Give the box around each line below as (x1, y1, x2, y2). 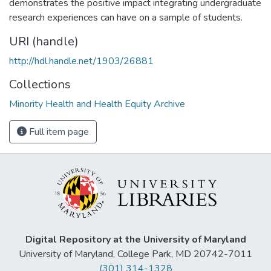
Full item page (27, 125, 89, 139)
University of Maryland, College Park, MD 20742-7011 (19, 247, 252, 261)
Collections (9, 76, 71, 93)
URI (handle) (9, 33, 79, 50)
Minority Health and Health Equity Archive (9, 97, 185, 111)
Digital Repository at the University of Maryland (25, 233, 246, 247)
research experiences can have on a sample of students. (9, 10, 243, 24)
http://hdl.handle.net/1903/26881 (9, 54, 154, 68)
